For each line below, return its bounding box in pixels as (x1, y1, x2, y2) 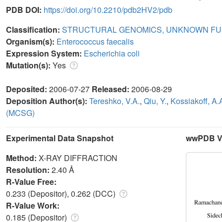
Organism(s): (6, 35, 56, 47)
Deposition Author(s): (6, 95, 89, 107)
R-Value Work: (6, 199, 61, 211)
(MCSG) (6, 107, 35, 118)
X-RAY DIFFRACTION (39, 152, 117, 164)
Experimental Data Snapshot (6, 132, 113, 144)
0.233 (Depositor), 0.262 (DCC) (6, 187, 117, 199)
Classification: (6, 23, 62, 35)
